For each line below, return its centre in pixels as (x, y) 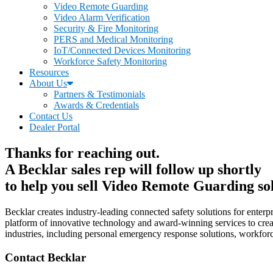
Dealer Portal (55, 127)
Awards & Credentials (96, 105)
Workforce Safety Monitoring (110, 61)
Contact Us (51, 116)
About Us (48, 83)
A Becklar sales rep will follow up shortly (133, 169)
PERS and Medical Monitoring (113, 39)
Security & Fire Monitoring (106, 28)
